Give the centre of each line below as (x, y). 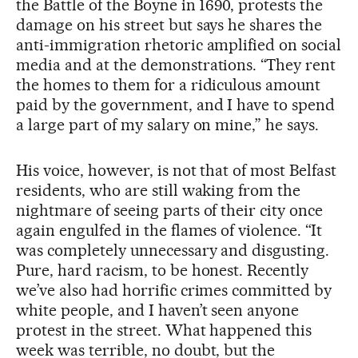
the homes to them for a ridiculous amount (169, 84)
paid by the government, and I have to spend (176, 104)
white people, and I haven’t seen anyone (158, 310)
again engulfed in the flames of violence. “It (169, 230)
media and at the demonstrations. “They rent (176, 64)
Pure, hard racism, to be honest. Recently (163, 270)
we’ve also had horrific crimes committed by (174, 290)
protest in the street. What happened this (164, 330)
